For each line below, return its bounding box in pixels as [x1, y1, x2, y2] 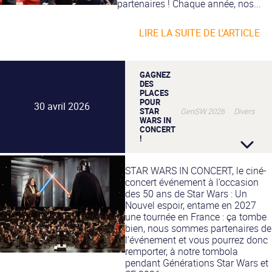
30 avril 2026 [33, 100, 90, 114]
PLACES [139, 87, 169, 98]
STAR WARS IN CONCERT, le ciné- [124, 163, 267, 177]
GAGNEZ [139, 69, 171, 80]
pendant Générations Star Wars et [124, 256, 268, 270]
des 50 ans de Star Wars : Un [124, 186, 247, 200]
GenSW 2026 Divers [180, 106, 254, 117]
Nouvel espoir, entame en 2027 [124, 198, 256, 212]
